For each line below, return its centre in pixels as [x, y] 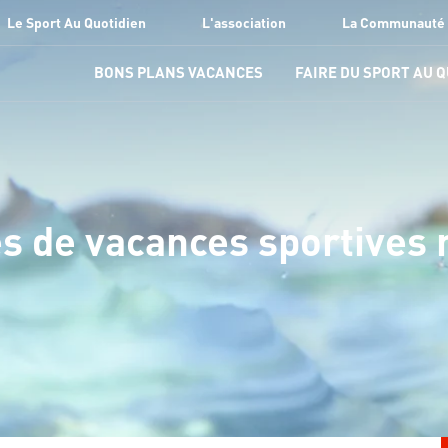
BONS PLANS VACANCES [178, 72]
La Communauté [393, 22]
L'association [244, 22]
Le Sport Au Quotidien [76, 22]
